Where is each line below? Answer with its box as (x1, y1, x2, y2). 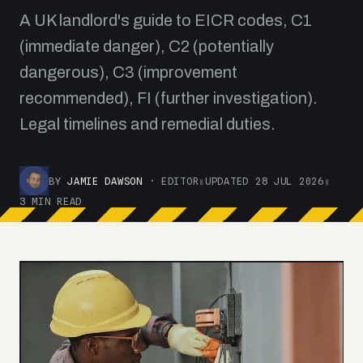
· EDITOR (142, 174, 199, 187)
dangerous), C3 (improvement (19, 63, 237, 81)
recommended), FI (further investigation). (19, 89, 318, 107)
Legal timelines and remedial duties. (19, 115, 275, 133)
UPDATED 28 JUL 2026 (205, 174, 324, 187)
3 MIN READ (19, 195, 83, 207)
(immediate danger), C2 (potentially (19, 37, 274, 55)
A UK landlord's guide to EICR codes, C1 (19, 11, 312, 29)
